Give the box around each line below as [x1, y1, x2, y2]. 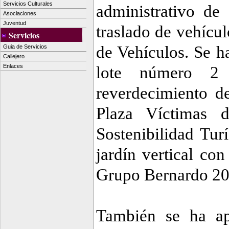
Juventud [3, 20, 26, 27]
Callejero [3, 53, 25, 59]
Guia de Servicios [3, 43, 47, 50]
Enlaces [3, 62, 23, 69]
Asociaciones [3, 10, 36, 17]
